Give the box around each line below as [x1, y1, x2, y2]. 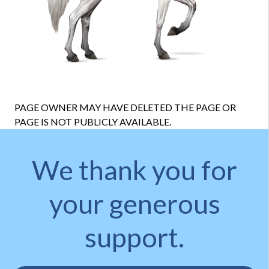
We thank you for [32, 154, 237, 186]
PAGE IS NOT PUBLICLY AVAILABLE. [14, 116, 171, 127]
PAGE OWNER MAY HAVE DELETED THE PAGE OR [14, 101, 236, 113]
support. [85, 221, 184, 253]
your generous [49, 187, 220, 220]
